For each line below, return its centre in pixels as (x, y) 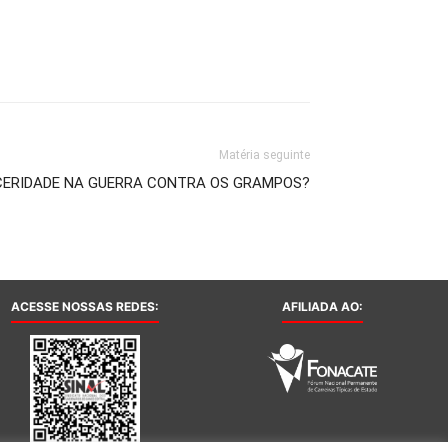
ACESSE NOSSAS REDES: (85, 306)
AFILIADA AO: (322, 306)
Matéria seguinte (264, 155)
